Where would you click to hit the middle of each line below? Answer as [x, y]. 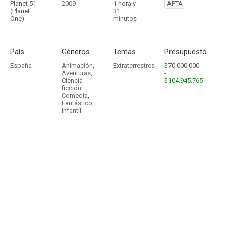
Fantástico [77, 103]
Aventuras [76, 73]
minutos [125, 18]
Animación [77, 65]
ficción [71, 88]
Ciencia [72, 80]
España [21, 65]
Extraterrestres [134, 65]
